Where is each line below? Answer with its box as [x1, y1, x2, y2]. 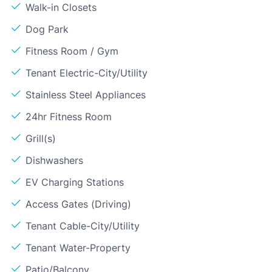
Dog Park [25, 22, 69, 35]
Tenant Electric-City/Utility [25, 66, 148, 79]
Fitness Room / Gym [25, 44, 118, 57]
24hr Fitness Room [25, 110, 112, 123]
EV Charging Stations [25, 175, 124, 188]
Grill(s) [25, 132, 56, 144]
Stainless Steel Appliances [25, 88, 146, 101]
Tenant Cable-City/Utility [25, 219, 140, 232]
